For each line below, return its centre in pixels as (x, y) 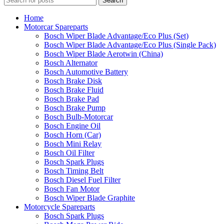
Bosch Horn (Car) (72, 135)
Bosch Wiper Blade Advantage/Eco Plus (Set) (116, 36)
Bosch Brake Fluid (74, 90)
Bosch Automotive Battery (86, 72)
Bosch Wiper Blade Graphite (89, 198)
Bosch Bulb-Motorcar (78, 117)
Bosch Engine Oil (72, 126)
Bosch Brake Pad (71, 99)
